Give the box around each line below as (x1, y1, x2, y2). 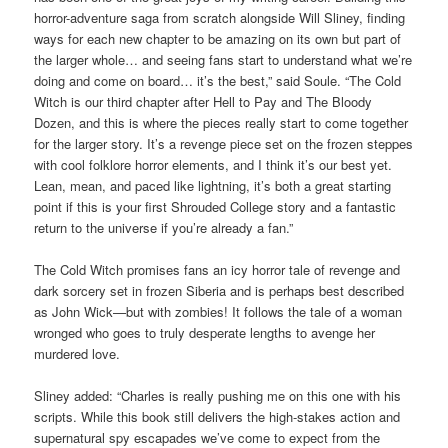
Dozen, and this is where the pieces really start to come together (34, 112, 409, 132)
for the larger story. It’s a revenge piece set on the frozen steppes (34, 133, 414, 153)
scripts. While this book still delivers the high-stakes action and (34, 407, 401, 427)
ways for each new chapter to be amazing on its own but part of (34, 28, 402, 48)
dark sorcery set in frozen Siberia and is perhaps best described (34, 280, 405, 300)
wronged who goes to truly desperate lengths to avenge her (34, 322, 376, 342)
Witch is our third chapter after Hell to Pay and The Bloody (34, 91, 373, 111)
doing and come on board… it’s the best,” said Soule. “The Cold (34, 70, 402, 90)
